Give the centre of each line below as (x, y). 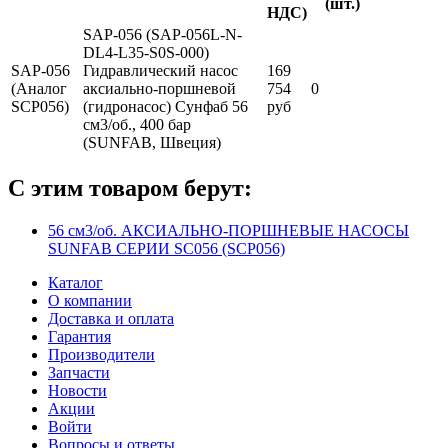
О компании (90, 301)
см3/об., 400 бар (137, 125)
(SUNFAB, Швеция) (152, 143)
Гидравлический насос (160, 71)
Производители (101, 355)
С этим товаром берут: (130, 188)
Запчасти (79, 373)
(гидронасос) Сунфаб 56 (165, 107)
